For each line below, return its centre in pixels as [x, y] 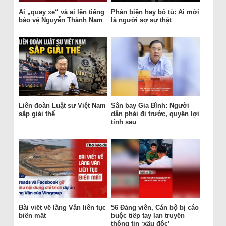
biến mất [32, 216]
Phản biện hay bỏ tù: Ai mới [155, 12]
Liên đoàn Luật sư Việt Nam [62, 106]
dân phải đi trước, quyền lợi [155, 114]
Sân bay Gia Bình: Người [150, 106]
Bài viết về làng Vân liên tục [62, 208]
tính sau [123, 122]
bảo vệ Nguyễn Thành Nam [61, 20]
